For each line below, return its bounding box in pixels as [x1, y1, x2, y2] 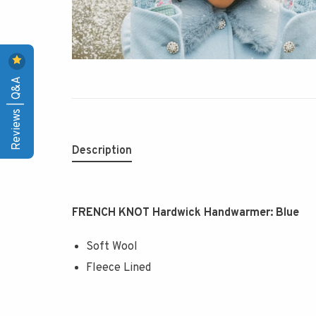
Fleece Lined [86, 261, 151, 276]
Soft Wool [86, 239, 138, 254]
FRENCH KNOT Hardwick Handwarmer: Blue [72, 205, 299, 220]
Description [72, 143, 132, 158]
